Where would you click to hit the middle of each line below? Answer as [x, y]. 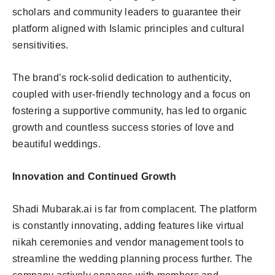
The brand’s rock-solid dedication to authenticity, [122, 77]
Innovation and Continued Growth [94, 176]
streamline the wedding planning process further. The [133, 258]
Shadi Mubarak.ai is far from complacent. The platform [134, 209]
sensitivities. [42, 45]
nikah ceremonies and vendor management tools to [128, 242]
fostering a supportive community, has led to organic [130, 110]
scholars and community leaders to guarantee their [127, 12]
